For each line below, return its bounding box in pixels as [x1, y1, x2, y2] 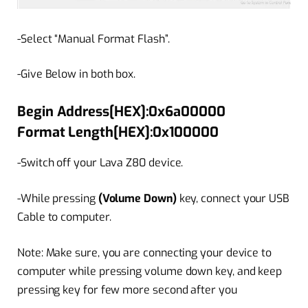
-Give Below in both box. [17, 67, 136, 82]
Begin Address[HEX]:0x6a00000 [17, 102, 225, 122]
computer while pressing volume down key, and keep [17, 263, 283, 278]
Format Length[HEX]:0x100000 [17, 123, 219, 142]
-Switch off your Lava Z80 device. [17, 155, 184, 170]
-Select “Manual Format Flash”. [17, 31, 170, 46]
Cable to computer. [17, 209, 111, 224]
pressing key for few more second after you [17, 282, 237, 297]
